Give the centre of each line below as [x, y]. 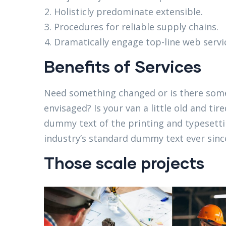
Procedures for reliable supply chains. [136, 27]
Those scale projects [124, 163]
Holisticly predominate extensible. [128, 12]
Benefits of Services [123, 67]
